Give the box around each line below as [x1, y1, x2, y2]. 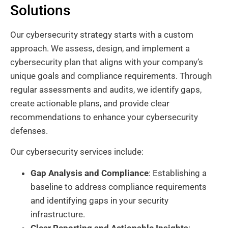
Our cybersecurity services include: [10, 147, 144, 157]
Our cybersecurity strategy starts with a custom [10, 29, 193, 40]
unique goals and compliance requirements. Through [10, 70, 212, 81]
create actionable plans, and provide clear [10, 98, 169, 108]
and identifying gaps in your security [31, 195, 168, 206]
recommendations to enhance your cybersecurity [10, 111, 198, 122]
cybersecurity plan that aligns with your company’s [10, 56, 203, 67]
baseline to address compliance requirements [31, 181, 207, 192]
